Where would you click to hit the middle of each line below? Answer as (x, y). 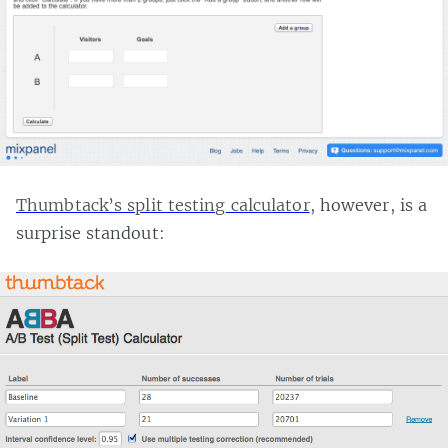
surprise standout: (90, 232)
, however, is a (368, 204)
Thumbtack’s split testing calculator (163, 204)
